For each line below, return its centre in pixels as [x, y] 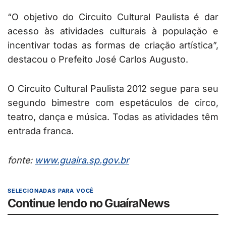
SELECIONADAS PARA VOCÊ [51, 191]
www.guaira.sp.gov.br [82, 160]
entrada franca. [41, 131]
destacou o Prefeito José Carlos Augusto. [98, 60]
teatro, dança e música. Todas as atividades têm [113, 117]
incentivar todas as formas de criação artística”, [113, 45]
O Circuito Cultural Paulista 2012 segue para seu [113, 89]
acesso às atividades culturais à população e [113, 31]
